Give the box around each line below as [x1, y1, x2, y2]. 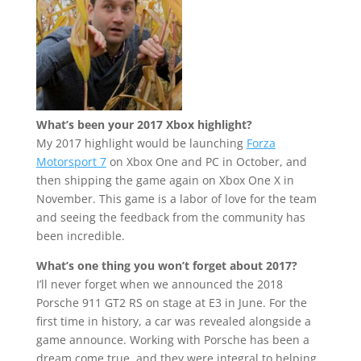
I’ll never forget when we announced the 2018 [35, 276, 283, 293]
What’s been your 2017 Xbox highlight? [35, 117, 252, 133]
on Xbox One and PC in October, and [106, 154, 307, 170]
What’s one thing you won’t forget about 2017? [35, 258, 297, 274]
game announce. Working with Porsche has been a [35, 332, 309, 348]
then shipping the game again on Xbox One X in [35, 172, 294, 189]
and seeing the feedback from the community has [35, 210, 305, 226]
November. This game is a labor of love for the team [35, 191, 317, 207]
